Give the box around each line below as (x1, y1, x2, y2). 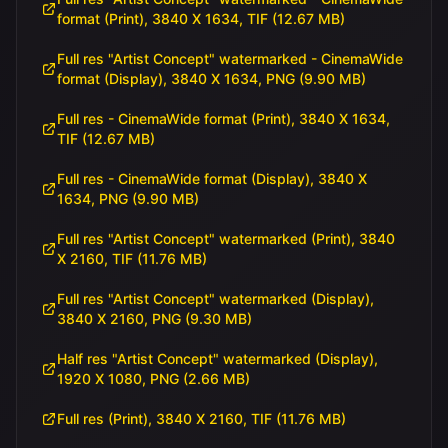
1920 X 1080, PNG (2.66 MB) (57, 370, 254, 387)
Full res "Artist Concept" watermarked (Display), (57, 290, 374, 307)
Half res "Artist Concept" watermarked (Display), (57, 350, 378, 367)
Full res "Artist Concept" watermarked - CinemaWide (57, 50, 403, 67)
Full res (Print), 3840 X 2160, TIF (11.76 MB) (57, 410, 350, 427)
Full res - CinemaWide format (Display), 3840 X (57, 170, 367, 187)
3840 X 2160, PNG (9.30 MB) (57, 310, 256, 327)
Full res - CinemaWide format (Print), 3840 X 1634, (57, 110, 390, 127)
